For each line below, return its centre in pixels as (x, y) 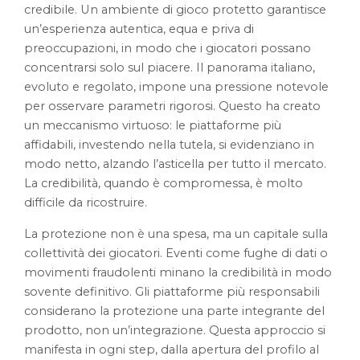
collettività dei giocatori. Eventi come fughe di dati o (176, 253)
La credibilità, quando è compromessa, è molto (164, 184)
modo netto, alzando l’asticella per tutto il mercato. (176, 164)
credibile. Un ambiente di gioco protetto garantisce (176, 10)
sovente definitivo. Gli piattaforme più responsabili (172, 291)
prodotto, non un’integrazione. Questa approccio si (175, 330)
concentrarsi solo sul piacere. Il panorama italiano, (170, 68)
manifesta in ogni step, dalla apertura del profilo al (172, 349)
